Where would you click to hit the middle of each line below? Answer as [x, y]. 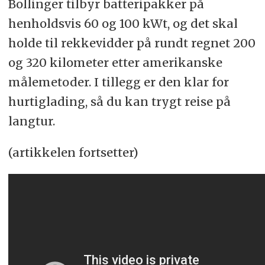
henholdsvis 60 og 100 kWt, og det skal [123, 24]
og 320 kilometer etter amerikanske [115, 63]
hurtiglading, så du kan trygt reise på [119, 102]
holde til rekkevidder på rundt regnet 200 [132, 43]
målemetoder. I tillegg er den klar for [118, 82]
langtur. [31, 121]
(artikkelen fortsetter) [73, 152]
